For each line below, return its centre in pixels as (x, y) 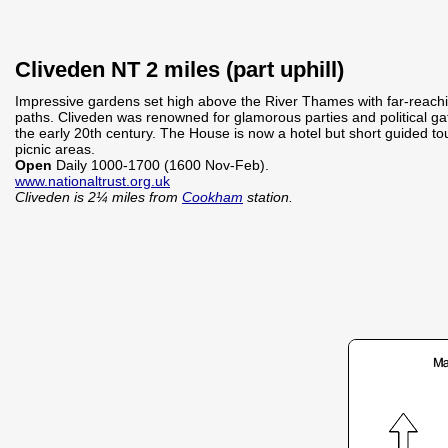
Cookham (212, 197)
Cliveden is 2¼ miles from (98, 197)
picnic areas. (55, 149)
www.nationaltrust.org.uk (92, 181)
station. (268, 197)
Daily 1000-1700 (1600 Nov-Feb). (162, 165)
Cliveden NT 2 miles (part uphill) (179, 69)
